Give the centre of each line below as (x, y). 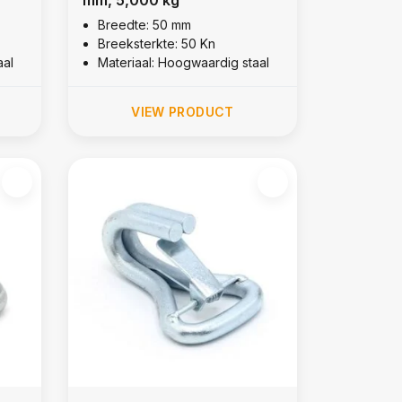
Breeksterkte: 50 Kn (156, 43)
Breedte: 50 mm (144, 24)
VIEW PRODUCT (183, 111)
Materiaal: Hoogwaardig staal (183, 62)
